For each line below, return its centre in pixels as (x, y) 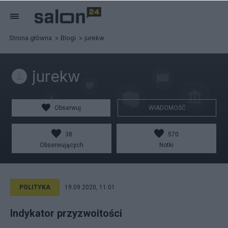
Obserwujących (62, 145)
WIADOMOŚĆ (167, 108)
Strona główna (31, 38)
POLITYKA (35, 187)
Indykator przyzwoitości (66, 213)
